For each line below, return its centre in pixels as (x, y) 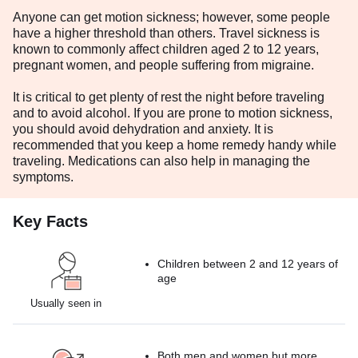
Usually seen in (66, 303)
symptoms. (43, 177)
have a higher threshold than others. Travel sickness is (166, 33)
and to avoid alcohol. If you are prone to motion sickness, (173, 113)
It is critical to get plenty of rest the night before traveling (169, 97)
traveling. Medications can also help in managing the (161, 161)
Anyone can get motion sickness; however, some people (171, 17)
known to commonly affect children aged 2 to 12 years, (166, 49)
